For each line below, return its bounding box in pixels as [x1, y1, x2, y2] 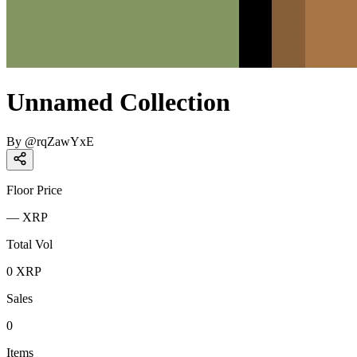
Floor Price [6, 182, 62, 197]
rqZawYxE [37, 134, 94, 148]
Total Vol [6, 237, 53, 251]
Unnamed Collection [6, 88, 230, 117]
